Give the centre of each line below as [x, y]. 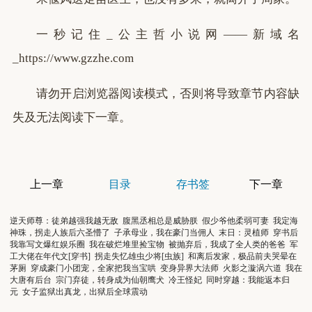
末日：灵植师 [244, 233]
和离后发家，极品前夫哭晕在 [242, 256]
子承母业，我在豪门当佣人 [164, 233]
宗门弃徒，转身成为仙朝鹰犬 [110, 280]
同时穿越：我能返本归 [248, 280]
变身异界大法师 [189, 268]
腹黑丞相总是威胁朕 [160, 221]
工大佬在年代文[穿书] [50, 256]
